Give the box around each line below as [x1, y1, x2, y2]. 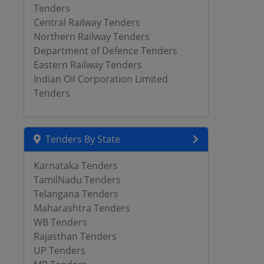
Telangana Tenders [33, 187, 118, 200]
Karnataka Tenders [33, 159, 118, 172]
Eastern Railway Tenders [33, 58, 142, 71]
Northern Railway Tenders [33, 30, 150, 43]
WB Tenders [33, 216, 87, 229]
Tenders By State [45, 133, 120, 146]
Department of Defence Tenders [33, 44, 177, 57]
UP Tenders [33, 244, 85, 257]
